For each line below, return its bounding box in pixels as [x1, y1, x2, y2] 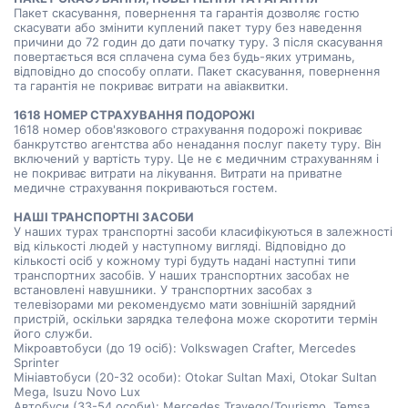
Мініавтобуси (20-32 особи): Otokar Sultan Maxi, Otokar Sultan [14, 370, 377, 384]
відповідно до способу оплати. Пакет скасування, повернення [14, 64, 380, 78]
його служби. [14, 326, 93, 341]
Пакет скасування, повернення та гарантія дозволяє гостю [14, 5, 360, 20]
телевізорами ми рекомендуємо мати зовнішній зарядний [14, 297, 356, 311]
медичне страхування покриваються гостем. [14, 180, 278, 195]
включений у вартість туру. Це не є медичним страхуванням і [14, 151, 379, 166]
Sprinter [14, 355, 59, 370]
